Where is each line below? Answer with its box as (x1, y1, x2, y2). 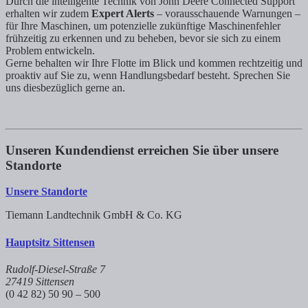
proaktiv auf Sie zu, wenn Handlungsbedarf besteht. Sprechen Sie (5, 69, 290, 81)
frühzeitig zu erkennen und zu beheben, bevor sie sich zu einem (5, 32, 280, 44)
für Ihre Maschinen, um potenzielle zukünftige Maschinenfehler (5, 19, 280, 32)
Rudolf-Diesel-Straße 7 (5, 263, 105, 275)
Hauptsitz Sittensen (5, 236, 95, 248)
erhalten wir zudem (5, 7, 91, 19)
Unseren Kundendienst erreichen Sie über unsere (5, 142, 278, 157)
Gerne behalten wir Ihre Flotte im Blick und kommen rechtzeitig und (5, 56, 302, 69)
